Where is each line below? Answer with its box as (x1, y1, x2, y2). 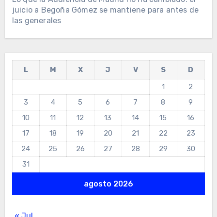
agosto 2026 (83, 179, 133, 189)
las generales (12, 16, 62, 26)
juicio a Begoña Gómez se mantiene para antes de (12, 5, 199, 15)
